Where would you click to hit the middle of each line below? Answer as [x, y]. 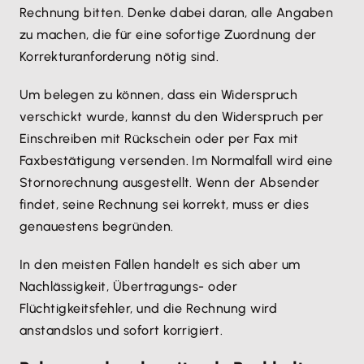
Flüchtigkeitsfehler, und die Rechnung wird [149, 308]
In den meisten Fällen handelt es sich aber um [160, 264]
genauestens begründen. [97, 226]
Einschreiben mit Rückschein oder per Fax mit [159, 139]
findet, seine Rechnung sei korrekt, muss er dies [165, 204]
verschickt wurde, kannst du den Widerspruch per [172, 117]
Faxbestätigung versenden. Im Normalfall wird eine [176, 160]
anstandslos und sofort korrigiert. [121, 330]
